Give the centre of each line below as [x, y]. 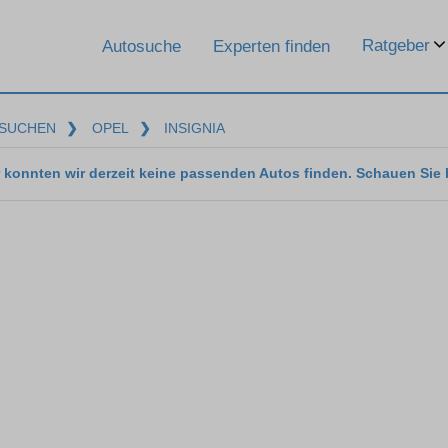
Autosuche [141, 46]
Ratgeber [396, 45]
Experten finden [271, 46]
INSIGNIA [195, 128]
